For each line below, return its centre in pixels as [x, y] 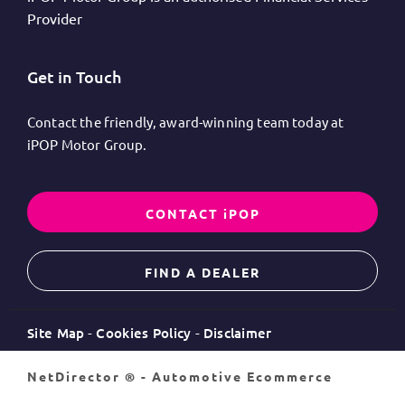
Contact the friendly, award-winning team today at [186, 122]
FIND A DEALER [202, 272]
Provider [55, 19]
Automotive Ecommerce [242, 377]
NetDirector [76, 377]
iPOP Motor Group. [87, 145]
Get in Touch [74, 77]
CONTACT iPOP [202, 213]
